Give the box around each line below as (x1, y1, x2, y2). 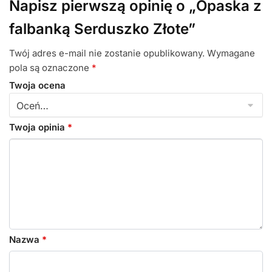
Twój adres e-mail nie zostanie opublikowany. (9, 47, 205, 59)
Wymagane (207, 47, 255, 59)
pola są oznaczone (9, 62, 92, 74)
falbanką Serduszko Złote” (9, 19, 195, 38)
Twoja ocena (9, 79, 66, 91)
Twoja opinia (9, 121, 67, 133)
